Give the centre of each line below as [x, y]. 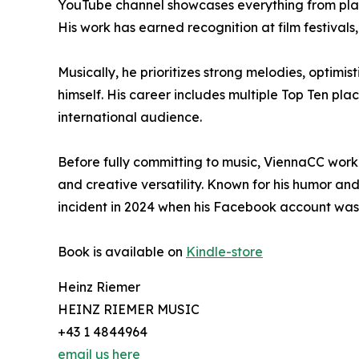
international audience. [130, 117]
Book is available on [122, 252]
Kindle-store [224, 252]
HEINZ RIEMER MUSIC [129, 310]
